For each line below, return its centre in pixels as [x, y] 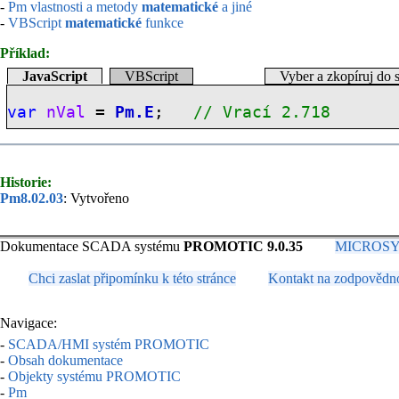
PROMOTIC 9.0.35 [243, 247]
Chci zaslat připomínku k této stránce [132, 279]
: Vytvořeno [96, 199]
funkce [163, 22]
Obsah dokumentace [65, 360]
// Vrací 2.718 [262, 112]
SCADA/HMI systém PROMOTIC [109, 344]
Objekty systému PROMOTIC [94, 376]
